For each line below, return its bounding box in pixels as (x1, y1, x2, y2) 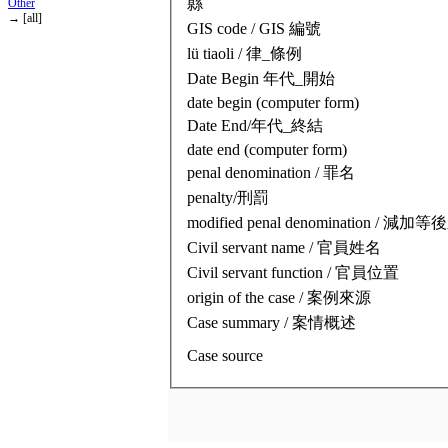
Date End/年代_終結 (187, 116, 323, 134)
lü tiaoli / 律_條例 (187, 44, 302, 62)
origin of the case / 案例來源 (187, 288, 371, 306)
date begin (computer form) (187, 93, 359, 111)
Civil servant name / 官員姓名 (187, 238, 381, 256)
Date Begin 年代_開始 (187, 69, 335, 87)
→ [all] (8, 11, 42, 25)
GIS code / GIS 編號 (187, 19, 321, 37)
